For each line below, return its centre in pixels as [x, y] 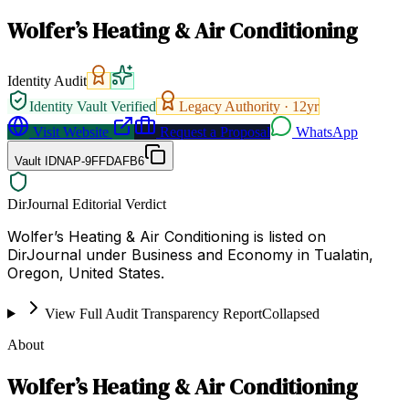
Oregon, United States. [86, 273]
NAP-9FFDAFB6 [100, 161]
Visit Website [69, 131]
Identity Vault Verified [93, 106]
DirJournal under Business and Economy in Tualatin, [190, 254]
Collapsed [290, 313]
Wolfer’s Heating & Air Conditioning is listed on [167, 236]
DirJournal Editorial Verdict [87, 204]
